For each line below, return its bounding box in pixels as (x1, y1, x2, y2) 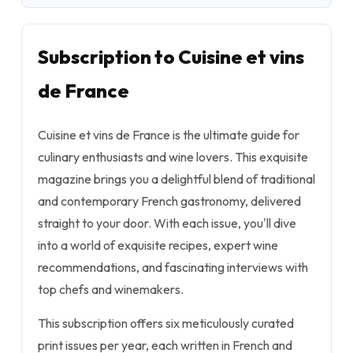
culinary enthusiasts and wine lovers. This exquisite (38, 149, 308, 165)
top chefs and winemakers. (38, 281, 184, 297)
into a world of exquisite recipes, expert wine (38, 237, 278, 253)
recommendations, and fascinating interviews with (38, 259, 308, 275)
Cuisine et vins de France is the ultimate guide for (38, 127, 299, 143)
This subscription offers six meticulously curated (38, 315, 294, 331)
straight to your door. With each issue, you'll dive (38, 215, 296, 231)
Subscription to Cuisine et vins (38, 45, 304, 69)
